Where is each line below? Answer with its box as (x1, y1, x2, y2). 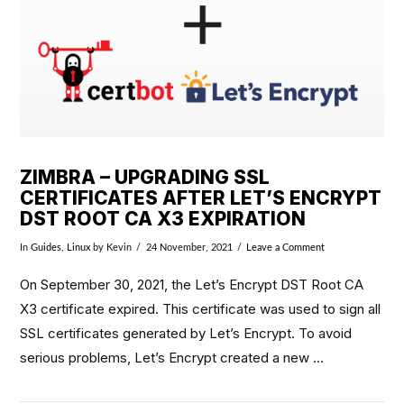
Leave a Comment (245, 242, 325, 252)
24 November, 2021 (145, 242, 233, 252)
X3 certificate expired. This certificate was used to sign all (20, 300, 381, 318)
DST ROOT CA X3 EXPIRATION (20, 207, 307, 230)
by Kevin (90, 242, 133, 252)
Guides (31, 242, 62, 252)
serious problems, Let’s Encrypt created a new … (20, 349, 325, 367)
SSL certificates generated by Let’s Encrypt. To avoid (20, 325, 353, 343)
